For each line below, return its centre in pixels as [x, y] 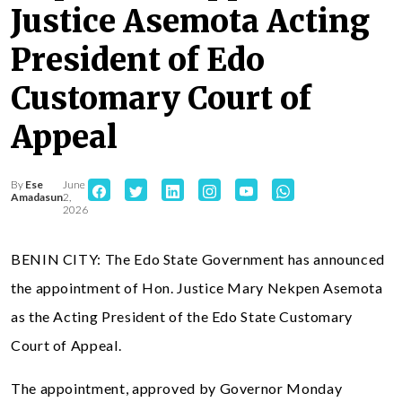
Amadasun [37, 197]
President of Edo [138, 60]
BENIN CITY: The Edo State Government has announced [198, 259]
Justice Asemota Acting [190, 22]
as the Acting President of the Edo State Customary [182, 316]
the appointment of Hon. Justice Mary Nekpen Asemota [197, 288]
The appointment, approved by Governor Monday [177, 388]
